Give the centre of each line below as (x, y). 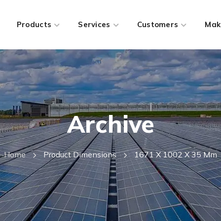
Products (34, 24)
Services (94, 24)
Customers (158, 24)
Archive (110, 124)
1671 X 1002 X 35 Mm (176, 154)
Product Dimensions (80, 154)
